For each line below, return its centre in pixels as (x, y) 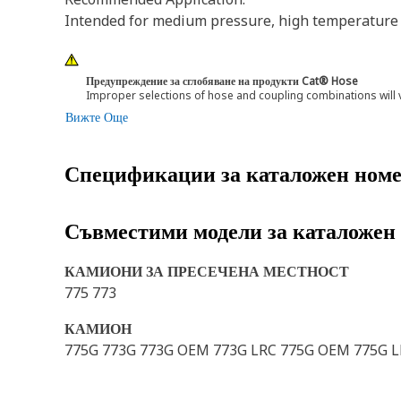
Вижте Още (97, 117)
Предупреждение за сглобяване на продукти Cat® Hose (222, 81)
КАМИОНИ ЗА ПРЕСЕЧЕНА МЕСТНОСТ (207, 271)
